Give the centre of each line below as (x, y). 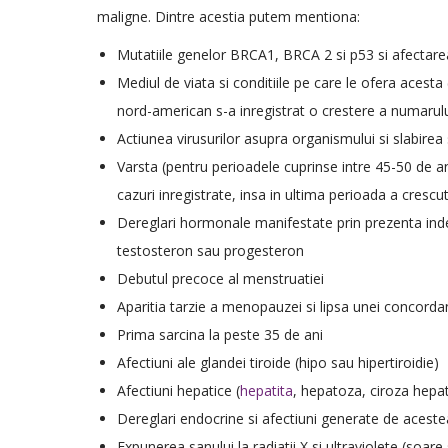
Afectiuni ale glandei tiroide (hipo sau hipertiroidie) (278, 362)
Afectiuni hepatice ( (178, 390)
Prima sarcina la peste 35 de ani (220, 334)
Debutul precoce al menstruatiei (220, 278)
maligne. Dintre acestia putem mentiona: (228, 16)
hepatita (266, 390)
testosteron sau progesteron (210, 250)
